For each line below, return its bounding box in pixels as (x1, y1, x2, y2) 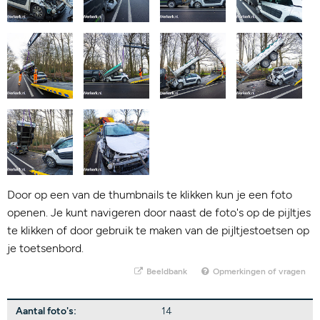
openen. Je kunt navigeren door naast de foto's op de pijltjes (7, 206, 311, 219)
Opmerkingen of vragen (211, 266, 306, 276)
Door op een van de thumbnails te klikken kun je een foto (7, 188, 292, 201)
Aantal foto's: (16, 305, 76, 317)
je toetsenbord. (7, 241, 84, 255)
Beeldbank (144, 266, 187, 276)
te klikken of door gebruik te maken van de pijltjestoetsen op (7, 224, 309, 237)
